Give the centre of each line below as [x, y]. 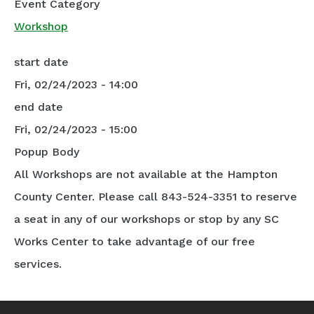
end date [39, 107]
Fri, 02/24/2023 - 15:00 [76, 130]
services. [38, 264]
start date [41, 62]
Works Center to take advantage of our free [135, 242]
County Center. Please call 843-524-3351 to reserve [156, 197]
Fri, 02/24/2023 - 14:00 [76, 85]
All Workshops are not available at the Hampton [146, 175]
